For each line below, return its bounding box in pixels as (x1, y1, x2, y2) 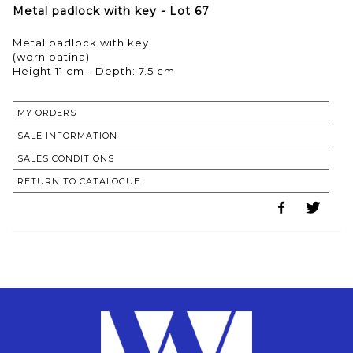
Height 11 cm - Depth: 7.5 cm (13, 64, 175, 77)
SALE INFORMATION (17, 129, 117, 141)
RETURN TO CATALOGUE (17, 175, 140, 187)
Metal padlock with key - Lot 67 (13, 3, 210, 18)
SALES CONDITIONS (17, 152, 114, 164)
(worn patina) (13, 50, 90, 63)
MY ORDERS (17, 106, 76, 118)
